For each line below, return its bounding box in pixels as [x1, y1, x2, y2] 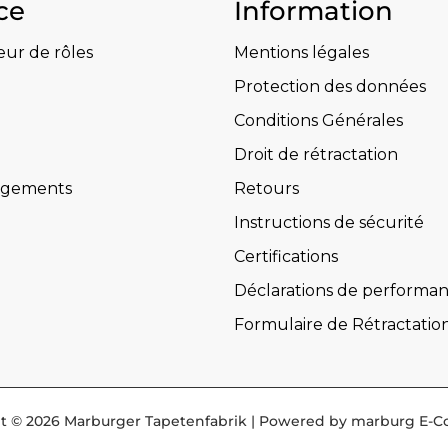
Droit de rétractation [234, 145, 398, 165]
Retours [234, 179, 299, 199]
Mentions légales [234, 43, 369, 63]
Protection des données [234, 77, 426, 97]
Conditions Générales [234, 111, 403, 131]
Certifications [234, 247, 338, 267]
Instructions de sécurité [234, 213, 424, 233]
